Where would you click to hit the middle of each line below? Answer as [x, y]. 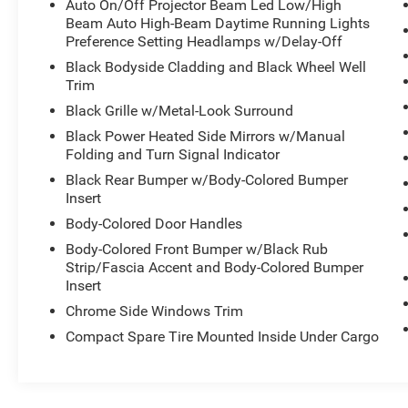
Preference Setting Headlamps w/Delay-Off [204, 41]
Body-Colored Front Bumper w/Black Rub [197, 249]
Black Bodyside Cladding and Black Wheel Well [216, 66]
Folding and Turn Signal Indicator [173, 154]
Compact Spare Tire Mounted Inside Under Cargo [223, 336]
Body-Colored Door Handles [154, 223]
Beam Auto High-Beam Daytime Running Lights [218, 23]
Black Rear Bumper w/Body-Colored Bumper [207, 179]
